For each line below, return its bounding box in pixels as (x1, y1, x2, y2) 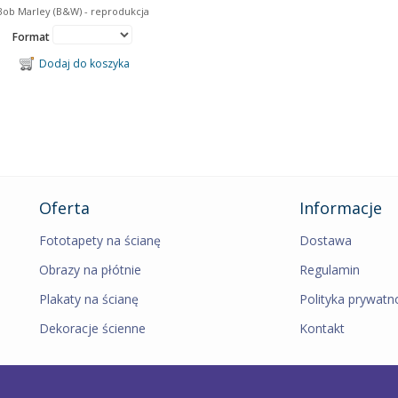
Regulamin (298, 260, 360, 278)
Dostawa (298, 231, 352, 249)
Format (12, 29, 52, 44)
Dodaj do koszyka (34, 55, 130, 71)
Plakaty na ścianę (39, 290, 139, 307)
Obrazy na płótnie (39, 260, 141, 278)
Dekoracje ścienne (39, 319, 146, 337)
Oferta (39, 196, 90, 219)
